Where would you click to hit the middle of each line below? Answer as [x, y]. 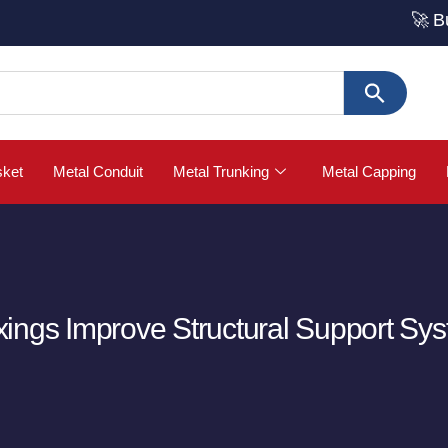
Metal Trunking [221, 171]
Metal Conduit [98, 171]
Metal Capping [369, 171]
